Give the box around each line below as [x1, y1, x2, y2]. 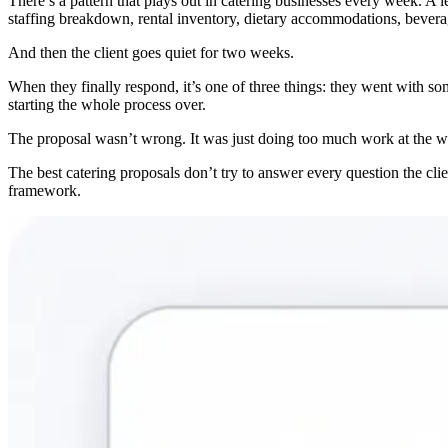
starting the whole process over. [8, 95, 206, 113]
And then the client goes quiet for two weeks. [8, 43, 294, 61]
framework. [8, 181, 81, 199]
